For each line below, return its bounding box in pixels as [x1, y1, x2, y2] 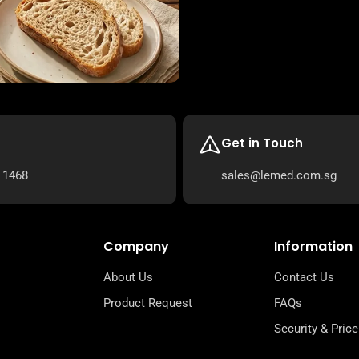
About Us [103, 270, 153, 284]
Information [274, 237, 353, 256]
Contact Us [274, 270, 334, 284]
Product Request [103, 296, 192, 310]
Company [103, 237, 169, 256]
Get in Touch [221, 135, 303, 151]
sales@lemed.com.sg [221, 168, 337, 183]
